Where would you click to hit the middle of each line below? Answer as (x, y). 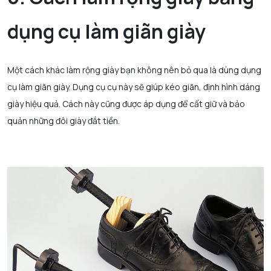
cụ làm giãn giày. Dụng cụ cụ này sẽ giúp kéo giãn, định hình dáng (134, 87)
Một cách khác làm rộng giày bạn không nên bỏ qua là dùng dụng (134, 70)
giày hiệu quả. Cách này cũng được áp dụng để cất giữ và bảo (126, 103)
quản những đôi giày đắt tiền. (64, 120)
